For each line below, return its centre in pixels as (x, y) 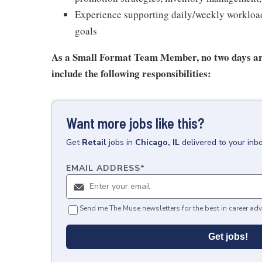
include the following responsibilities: (131, 73)
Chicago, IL (157, 142)
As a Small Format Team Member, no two (142, 57)
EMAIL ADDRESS (103, 168)
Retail (94, 142)
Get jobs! (228, 237)
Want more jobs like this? (135, 123)
